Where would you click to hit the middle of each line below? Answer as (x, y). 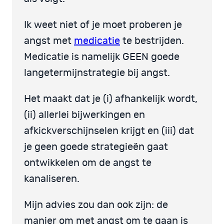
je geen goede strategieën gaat (96, 147)
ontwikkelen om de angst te (88, 163)
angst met (49, 41)
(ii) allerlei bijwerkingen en (84, 115)
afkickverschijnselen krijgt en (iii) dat (109, 131)
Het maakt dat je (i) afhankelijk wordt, (111, 99)
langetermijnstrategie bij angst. (97, 73)
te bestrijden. (152, 41)
